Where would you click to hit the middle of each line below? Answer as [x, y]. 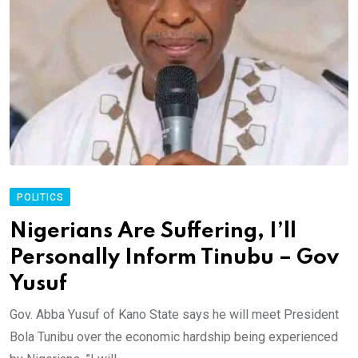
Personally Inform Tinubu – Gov [174, 257]
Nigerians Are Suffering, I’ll [153, 231]
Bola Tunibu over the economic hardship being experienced [174, 336]
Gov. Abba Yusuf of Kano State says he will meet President [174, 314]
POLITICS [40, 197]
